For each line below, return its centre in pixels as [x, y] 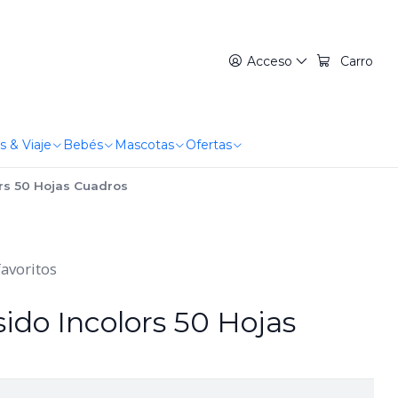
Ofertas [208, 145]
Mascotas [144, 145]
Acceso [269, 61]
